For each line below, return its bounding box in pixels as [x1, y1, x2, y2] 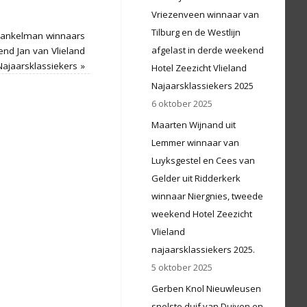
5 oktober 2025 [151, 261, 212, 273]
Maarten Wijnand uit [151, 119, 236, 131]
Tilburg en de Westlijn [151, 26, 241, 38]
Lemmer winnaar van [151, 136, 239, 149]
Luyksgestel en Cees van [151, 154, 255, 167]
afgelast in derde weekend [151, 44, 264, 56]
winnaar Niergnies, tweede [151, 190, 263, 202]
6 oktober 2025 [151, 97, 212, 110]
